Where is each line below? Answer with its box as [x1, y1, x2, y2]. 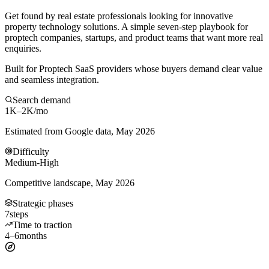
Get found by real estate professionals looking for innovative [5, 10, 233, 21]
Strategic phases [13, 198, 73, 208]
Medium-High [5, 157, 59, 168]
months [19, 230, 47, 241]
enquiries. [5, 43, 41, 53]
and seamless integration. [5, 74, 99, 85]
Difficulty [13, 146, 49, 157]
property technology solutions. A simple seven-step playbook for [5, 21, 248, 32]
